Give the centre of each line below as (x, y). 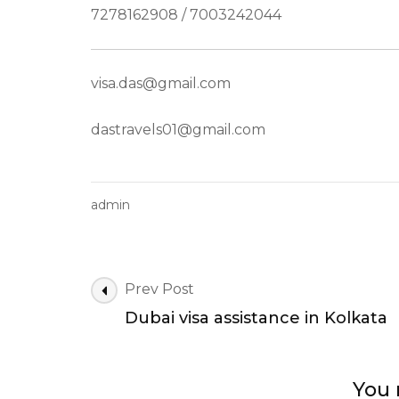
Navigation (152, 313)
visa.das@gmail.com (161, 84)
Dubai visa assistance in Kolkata (256, 318)
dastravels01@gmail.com (178, 130)
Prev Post (159, 289)
